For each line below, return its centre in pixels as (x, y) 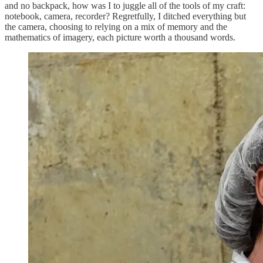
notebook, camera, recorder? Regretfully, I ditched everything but (125, 16)
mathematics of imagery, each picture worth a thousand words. (120, 37)
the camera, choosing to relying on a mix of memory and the (116, 26)
